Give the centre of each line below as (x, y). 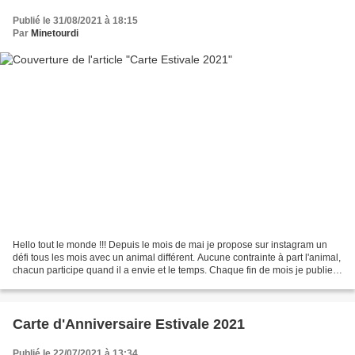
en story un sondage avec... (72, 283)
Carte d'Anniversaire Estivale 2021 (129, 324)
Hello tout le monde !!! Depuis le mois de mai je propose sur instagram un (170, 245)
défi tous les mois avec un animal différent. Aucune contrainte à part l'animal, (177, 258)
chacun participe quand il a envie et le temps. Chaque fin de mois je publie (173, 271)
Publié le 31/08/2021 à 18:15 (75, 20)
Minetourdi (55, 33)
